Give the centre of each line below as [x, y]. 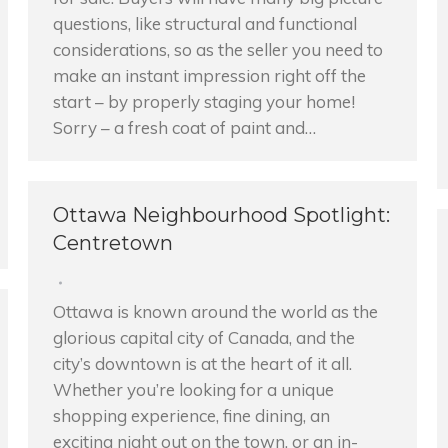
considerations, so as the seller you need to [218, 49]
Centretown [113, 243]
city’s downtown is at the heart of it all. [202, 363]
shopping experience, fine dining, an [191, 415]
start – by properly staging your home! [204, 101]
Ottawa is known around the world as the [215, 311]
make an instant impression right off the [209, 75]
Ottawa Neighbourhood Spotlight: [221, 215]
